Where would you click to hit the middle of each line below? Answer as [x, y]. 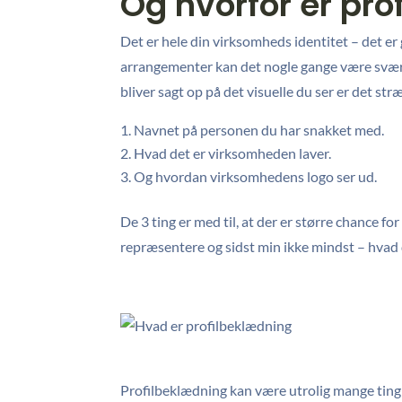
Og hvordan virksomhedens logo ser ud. [257, 176]
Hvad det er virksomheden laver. [233, 153]
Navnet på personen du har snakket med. [259, 129]
